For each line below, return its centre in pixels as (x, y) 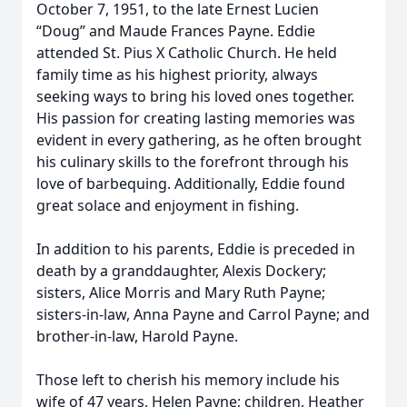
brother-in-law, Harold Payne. (137, 336)
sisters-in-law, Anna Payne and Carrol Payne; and (203, 314)
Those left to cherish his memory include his (188, 380)
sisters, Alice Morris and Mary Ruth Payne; (181, 293)
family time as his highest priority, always (177, 74)
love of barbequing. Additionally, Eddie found (191, 184)
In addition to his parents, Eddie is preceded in (196, 249)
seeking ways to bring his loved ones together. (195, 96)
